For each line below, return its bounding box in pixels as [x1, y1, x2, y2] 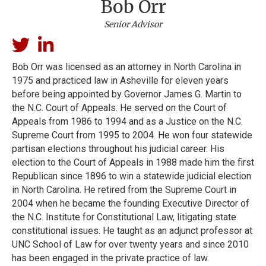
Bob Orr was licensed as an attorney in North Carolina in [12, 61, 241, 72]
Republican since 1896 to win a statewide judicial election [12, 170, 251, 182]
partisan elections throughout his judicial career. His [12, 143, 224, 154]
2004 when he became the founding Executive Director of [12, 198, 249, 209]
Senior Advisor [104, 19, 162, 30]
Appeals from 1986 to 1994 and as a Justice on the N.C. [12, 116, 243, 127]
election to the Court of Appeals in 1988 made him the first [12, 157, 254, 168]
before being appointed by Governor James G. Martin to [12, 88, 242, 100]
